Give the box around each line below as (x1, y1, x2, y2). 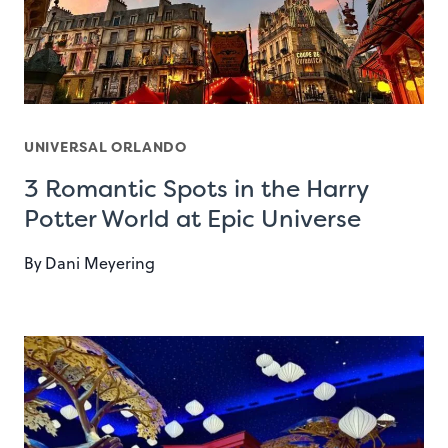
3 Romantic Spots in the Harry (24, 173, 368, 206)
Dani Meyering (45, 252, 156, 275)
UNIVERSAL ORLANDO (24, 138, 187, 157)
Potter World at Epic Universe (24, 203, 361, 236)
